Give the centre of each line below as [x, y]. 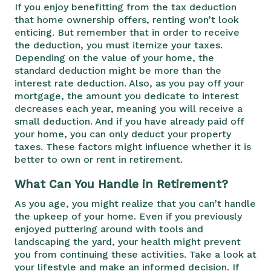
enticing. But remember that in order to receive [127, 32]
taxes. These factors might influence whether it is [133, 146]
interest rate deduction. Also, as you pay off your [129, 83]
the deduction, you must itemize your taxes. [119, 45]
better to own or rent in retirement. [99, 159]
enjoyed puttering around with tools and [109, 229]
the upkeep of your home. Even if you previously [128, 216]
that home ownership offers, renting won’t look [127, 19]
